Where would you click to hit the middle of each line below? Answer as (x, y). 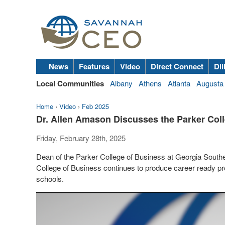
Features (94, 66)
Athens (150, 83)
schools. (50, 179)
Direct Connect (177, 66)
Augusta (210, 83)
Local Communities (70, 83)
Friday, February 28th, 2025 (81, 138)
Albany (121, 83)
